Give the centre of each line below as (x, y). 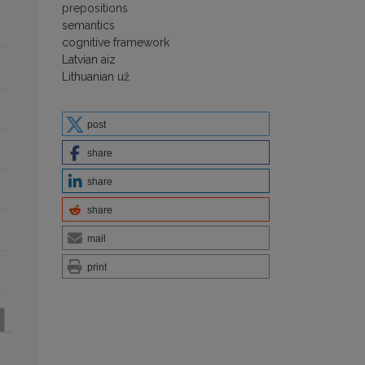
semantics (88, 25)
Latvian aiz (89, 59)
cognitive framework (116, 42)
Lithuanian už (96, 76)
